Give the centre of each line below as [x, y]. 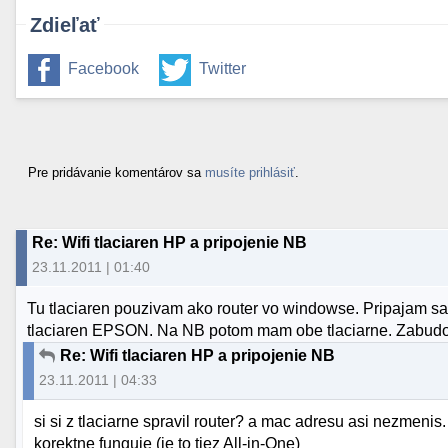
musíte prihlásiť [250, 172]
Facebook [103, 69]
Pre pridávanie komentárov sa [116, 172]
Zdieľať [65, 25]
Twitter [222, 69]
